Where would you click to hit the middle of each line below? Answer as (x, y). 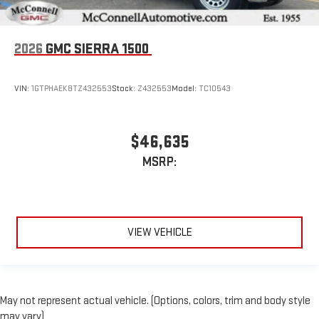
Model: (185, 89)
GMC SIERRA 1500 (97, 49)
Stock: (125, 89)
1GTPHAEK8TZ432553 (72, 89)
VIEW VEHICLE (159, 233)
